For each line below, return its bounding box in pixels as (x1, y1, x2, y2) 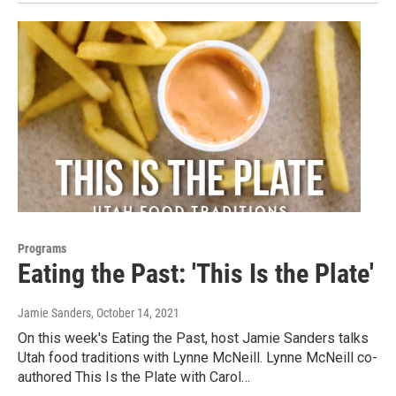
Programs (18, 241, 66, 256)
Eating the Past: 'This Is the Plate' (18, 258, 374, 290)
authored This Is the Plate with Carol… (18, 369, 250, 386)
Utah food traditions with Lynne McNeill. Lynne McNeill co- (18, 349, 377, 367)
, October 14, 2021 (91, 306, 179, 321)
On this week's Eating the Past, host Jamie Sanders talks (18, 330, 369, 347)
